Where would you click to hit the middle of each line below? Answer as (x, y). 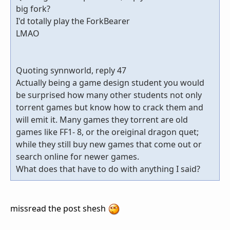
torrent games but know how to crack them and (110, 108)
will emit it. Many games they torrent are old (102, 120)
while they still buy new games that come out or (109, 145)
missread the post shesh (59, 209)
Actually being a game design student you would (110, 83)
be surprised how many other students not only (109, 95)
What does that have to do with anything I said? (108, 169)
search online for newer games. (78, 157)
